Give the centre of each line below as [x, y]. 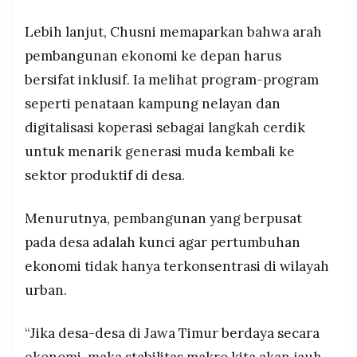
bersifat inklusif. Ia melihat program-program [172, 80]
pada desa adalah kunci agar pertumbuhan [163, 243]
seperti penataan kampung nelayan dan [153, 104]
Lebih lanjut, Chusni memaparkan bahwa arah [173, 32]
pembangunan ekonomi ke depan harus [153, 56]
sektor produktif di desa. [105, 176]
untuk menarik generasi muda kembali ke [160, 152]
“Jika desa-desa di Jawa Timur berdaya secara [172, 333]
